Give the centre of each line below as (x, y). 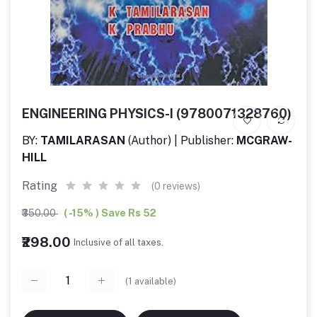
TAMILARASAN (83, 140)
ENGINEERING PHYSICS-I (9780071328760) (157, 114)
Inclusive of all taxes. (119, 242)
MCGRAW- (264, 140)
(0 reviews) (176, 186)
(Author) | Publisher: (181, 140)
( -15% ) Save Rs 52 (110, 213)
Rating (40, 186)
